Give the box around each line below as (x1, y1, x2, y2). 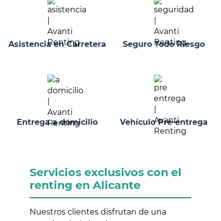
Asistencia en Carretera (8, 39, 106, 49)
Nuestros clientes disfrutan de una (30, 207, 166, 217)
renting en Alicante (30, 178, 141, 192)
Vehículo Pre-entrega (120, 117, 208, 127)
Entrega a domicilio (17, 117, 98, 127)
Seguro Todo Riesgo (123, 39, 205, 49)
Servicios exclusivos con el (30, 165, 182, 179)
